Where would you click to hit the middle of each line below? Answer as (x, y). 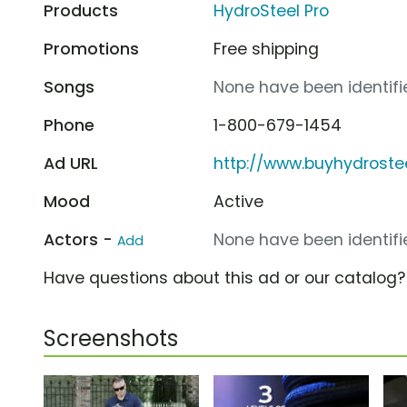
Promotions (91, 49)
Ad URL (71, 163)
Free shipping (267, 49)
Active (239, 201)
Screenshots (111, 338)
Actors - (80, 239)
